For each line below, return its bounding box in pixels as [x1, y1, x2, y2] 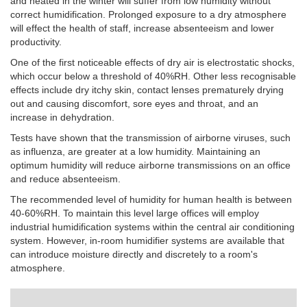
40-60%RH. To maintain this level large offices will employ [10, 208, 259, 219]
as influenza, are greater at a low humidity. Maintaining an [10, 146, 260, 158]
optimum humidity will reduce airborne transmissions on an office [10, 160, 291, 171]
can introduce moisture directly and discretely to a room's [10, 249, 258, 260]
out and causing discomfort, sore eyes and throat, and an [10, 98, 258, 110]
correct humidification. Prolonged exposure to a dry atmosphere [10, 9, 286, 21]
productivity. [10, 36, 62, 48]
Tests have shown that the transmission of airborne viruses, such [10, 132, 291, 144]
